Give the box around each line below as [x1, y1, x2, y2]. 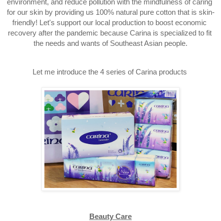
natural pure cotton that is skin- [115, 8, 215, 17]
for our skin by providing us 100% [6, 8, 116, 17]
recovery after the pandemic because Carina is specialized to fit [7, 29, 212, 37]
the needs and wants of [34, 39, 110, 48]
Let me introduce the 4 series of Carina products [32, 68, 189, 76]
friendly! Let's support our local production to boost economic [12, 19, 207, 27]
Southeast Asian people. [110, 39, 187, 48]
